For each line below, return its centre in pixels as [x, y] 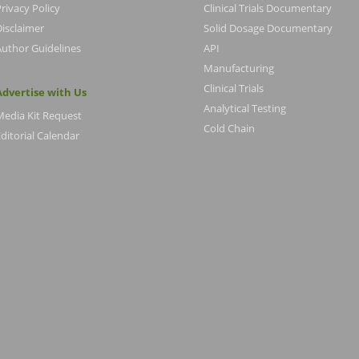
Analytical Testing [245, 108]
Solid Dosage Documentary [268, 28]
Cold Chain [229, 128]
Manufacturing [239, 68]
